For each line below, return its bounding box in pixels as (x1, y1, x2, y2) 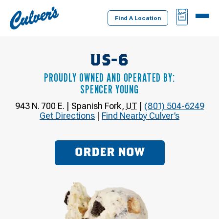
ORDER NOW (74, 147, 145, 159)
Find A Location (115, 15, 161, 22)
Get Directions (40, 110, 95, 121)
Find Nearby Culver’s (102, 110, 179, 121)
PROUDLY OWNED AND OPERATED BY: (44, 70, 175, 85)
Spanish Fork (71, 100, 122, 111)
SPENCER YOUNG (80, 82, 139, 96)
